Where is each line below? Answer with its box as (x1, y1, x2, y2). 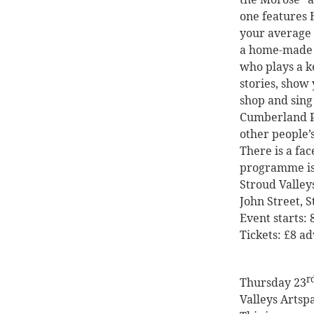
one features (240, 8, 310, 25)
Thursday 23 (240, 275, 306, 291)
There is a (240, 143, 295, 159)
